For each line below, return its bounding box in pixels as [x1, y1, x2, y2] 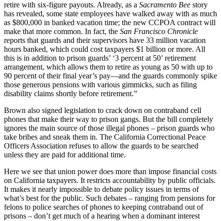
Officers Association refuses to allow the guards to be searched [4, 142, 198, 150]
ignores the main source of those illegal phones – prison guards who [4, 124, 215, 133]
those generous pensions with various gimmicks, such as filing [4, 80, 197, 89]
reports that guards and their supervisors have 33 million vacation [4, 36, 206, 45]
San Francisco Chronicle [120, 27, 198, 36]
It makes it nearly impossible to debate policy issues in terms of [4, 185, 199, 194]
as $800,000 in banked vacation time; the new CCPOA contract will [4, 18, 216, 27]
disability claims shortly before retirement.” [4, 89, 137, 98]
